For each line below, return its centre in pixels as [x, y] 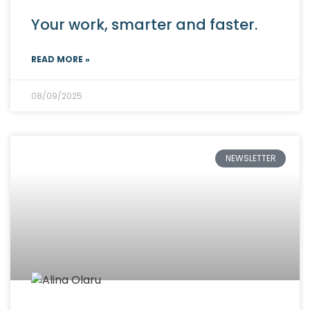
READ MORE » [61, 59]
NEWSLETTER [250, 158]
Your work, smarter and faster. [144, 24]
